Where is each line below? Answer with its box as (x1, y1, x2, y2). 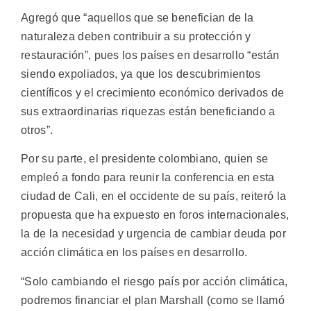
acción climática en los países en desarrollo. (21, 246, 248, 259)
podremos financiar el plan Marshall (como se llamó (21, 294, 285, 306)
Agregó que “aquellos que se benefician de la (21, 11, 254, 24)
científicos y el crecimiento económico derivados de (21, 86, 285, 99)
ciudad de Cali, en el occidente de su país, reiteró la (21, 190, 287, 203)
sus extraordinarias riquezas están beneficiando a (21, 105, 276, 117)
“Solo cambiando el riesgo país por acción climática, (21, 275, 288, 287)
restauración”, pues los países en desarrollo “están (21, 49, 280, 61)
